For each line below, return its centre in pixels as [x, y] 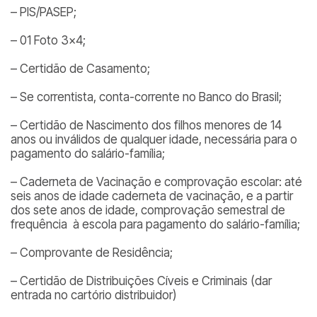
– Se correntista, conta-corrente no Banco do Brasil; [146, 97]
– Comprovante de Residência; [92, 253]
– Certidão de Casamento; [80, 69]
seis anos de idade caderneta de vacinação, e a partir [152, 196]
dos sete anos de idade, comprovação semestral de [148, 210]
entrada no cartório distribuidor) [94, 295]
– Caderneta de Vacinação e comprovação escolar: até [156, 182]
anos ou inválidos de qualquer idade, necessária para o [154, 139]
